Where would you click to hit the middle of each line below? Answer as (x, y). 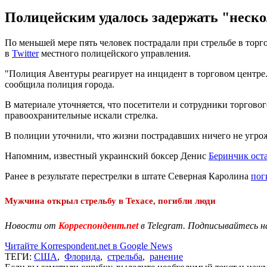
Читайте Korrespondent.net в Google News (89, 246)
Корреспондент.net (98, 225)
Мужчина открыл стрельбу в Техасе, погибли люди (110, 201)
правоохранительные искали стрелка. (81, 115)
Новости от (30, 225)
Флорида (82, 256)
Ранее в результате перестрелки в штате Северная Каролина (128, 176)
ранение (166, 256)
